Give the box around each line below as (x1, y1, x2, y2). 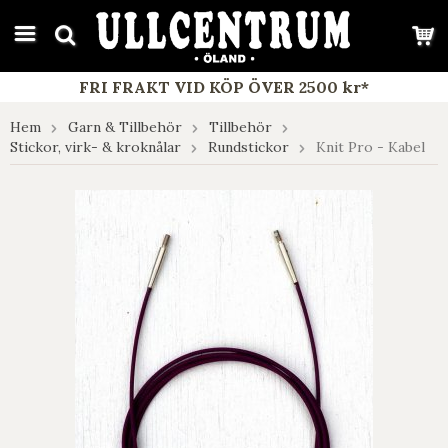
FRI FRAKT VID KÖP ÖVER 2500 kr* (79, 77, 369, 97)
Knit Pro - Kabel (316, 138, 425, 156)
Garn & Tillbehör (68, 118, 182, 136)
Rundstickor (208, 138, 289, 156)
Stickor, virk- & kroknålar (10, 138, 181, 156)
